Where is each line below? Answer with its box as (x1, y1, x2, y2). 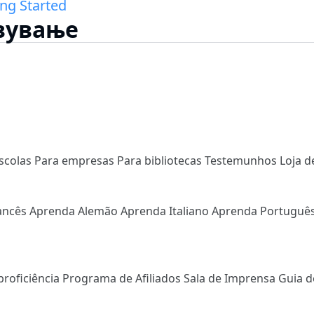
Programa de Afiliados (62, 270, 184, 286)
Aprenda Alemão (29, 203, 121, 219)
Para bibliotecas (117, 152, 205, 168)
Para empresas (34, 152, 117, 168)
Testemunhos (205, 152, 280, 168)
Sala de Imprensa (184, 270, 278, 286)
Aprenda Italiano (121, 203, 212, 219)
